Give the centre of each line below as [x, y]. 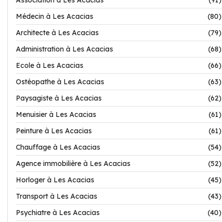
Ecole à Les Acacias [50, 65]
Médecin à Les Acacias [55, 16]
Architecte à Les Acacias [57, 33]
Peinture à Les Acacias [54, 131]
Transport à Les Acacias [56, 196]
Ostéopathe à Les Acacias [60, 82]
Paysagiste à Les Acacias [59, 98]
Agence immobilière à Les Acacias [73, 164]
